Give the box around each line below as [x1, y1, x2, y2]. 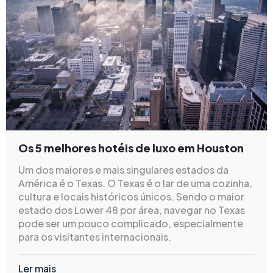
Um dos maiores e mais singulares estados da [18, 163, 229, 177]
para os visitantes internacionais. [18, 230, 171, 244]
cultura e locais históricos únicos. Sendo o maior [18, 190, 244, 204]
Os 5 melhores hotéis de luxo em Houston [18, 141, 244, 155]
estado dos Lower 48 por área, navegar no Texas [18, 204, 245, 217]
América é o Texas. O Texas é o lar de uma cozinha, [18, 177, 252, 190]
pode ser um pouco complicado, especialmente [18, 217, 243, 230]
